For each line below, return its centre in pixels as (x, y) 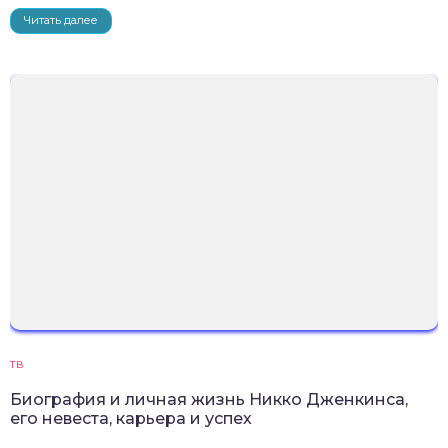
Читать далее (61, 19)
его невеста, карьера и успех (131, 419)
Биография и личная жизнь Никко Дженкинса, (209, 400)
